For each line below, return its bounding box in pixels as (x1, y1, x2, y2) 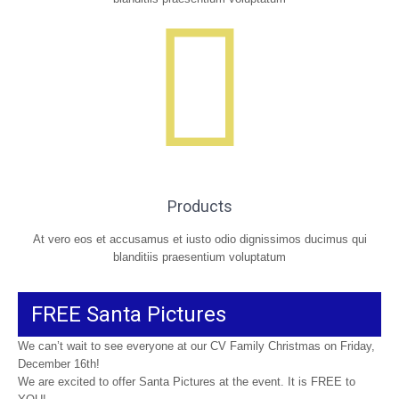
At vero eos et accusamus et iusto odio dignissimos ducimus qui (32, 232, 367, 247)
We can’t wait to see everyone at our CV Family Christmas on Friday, (18, 338, 375, 353)
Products (167, 197, 232, 216)
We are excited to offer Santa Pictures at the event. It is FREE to (18, 374, 355, 388)
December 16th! (18, 356, 100, 370)
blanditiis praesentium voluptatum (113, 250, 286, 265)
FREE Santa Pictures (31, 301, 226, 327)
